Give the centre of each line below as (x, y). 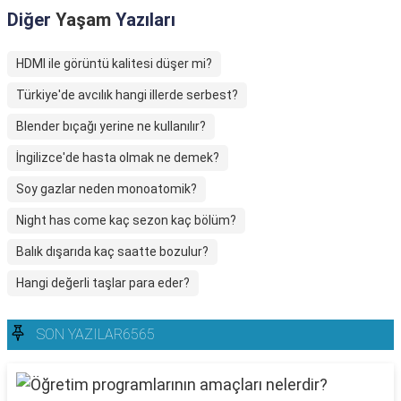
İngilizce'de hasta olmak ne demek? (118, 158)
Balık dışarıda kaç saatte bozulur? (112, 252)
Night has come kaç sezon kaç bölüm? (126, 220)
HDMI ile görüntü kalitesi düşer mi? (114, 64)
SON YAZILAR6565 (96, 334)
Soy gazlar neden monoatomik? (107, 189)
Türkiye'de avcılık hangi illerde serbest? (127, 95)
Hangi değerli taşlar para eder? (103, 283)
